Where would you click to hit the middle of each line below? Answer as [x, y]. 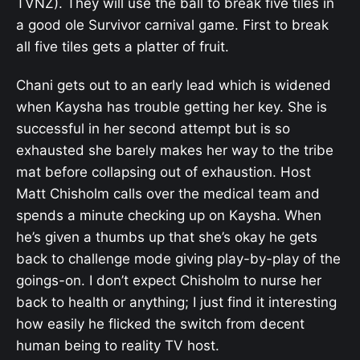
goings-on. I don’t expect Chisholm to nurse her [169, 280]
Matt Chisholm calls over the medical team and [168, 194]
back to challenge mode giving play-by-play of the [178, 259]
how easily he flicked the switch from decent [160, 324]
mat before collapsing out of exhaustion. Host [164, 172]
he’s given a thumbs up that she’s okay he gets [167, 237]
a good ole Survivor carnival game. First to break [172, 25]
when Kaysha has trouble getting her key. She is [172, 107]
